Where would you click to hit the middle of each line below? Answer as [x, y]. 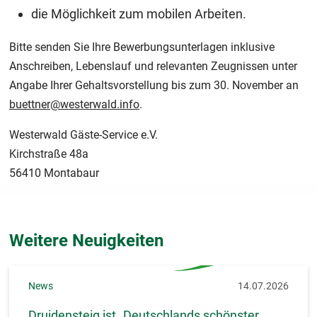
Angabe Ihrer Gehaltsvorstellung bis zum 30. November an [154, 86]
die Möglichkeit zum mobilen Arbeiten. [140, 14]
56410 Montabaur [56, 173]
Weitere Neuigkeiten [86, 240]
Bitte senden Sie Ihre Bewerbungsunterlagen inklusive [142, 47]
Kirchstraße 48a [49, 154]
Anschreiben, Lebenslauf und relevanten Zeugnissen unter [153, 67]
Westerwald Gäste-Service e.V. [83, 135]
